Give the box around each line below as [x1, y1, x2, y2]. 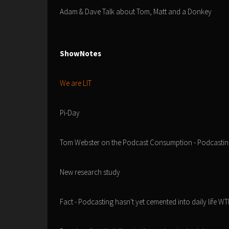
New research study [60, 167, 120, 177]
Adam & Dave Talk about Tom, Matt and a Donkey [60, 7, 212, 16]
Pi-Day [60, 108, 80, 118]
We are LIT [60, 78, 91, 88]
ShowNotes [60, 49, 101, 58]
